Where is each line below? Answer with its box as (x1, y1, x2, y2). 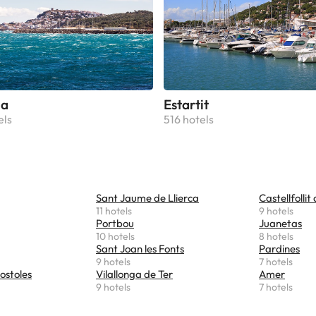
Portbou (96, 216, 134, 230)
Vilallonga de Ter (96, 267, 173, 281)
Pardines (259, 241, 300, 255)
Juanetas (259, 216, 302, 230)
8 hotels (259, 229, 293, 243)
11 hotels (96, 204, 132, 217)
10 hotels (96, 229, 135, 243)
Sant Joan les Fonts (96, 241, 184, 255)
